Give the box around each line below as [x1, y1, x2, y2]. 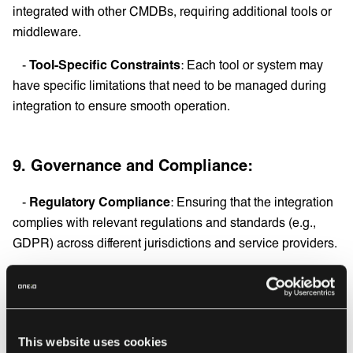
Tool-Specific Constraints [29, 57, 180, 72]
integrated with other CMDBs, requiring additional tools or [13, 3, 332, 19]
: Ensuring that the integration [170, 194, 333, 210]
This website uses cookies [18, 335, 168, 349]
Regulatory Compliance [29, 194, 170, 210]
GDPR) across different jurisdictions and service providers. [13, 235, 337, 251]
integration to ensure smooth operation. [13, 98, 230, 113]
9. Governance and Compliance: [13, 155, 253, 175]
